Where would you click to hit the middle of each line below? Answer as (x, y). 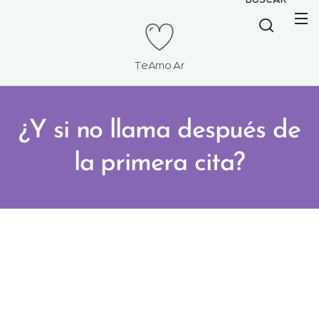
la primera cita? (159, 164)
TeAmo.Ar (159, 65)
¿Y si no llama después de (159, 131)
